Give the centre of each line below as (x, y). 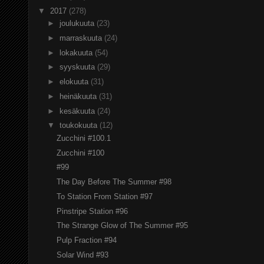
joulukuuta (78, 24)
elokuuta (75, 82)
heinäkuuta (79, 96)
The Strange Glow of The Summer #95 (123, 226)
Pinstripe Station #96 (93, 211)
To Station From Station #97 (105, 196)
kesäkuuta (78, 111)
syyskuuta (78, 67)
